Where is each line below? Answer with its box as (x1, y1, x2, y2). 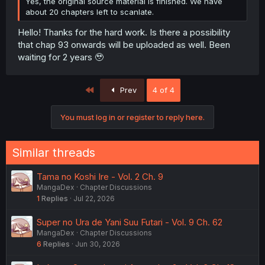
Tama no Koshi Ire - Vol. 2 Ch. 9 (37, 170, 163, 182)
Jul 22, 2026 (73, 193, 115, 203)
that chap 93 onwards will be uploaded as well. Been (18, 38, 230, 50)
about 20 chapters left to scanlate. (25, 7, 154, 17)
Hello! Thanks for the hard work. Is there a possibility (18, 26, 230, 38)
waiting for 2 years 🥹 (18, 51, 104, 63)
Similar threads (12, 145, 95, 160)
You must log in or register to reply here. (60, 112, 205, 122)
